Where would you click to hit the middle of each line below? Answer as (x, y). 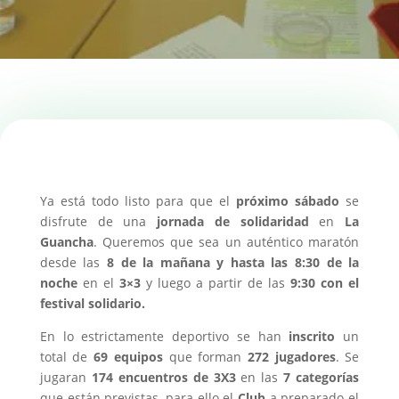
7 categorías (319, 377)
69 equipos (128, 357)
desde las (73, 262)
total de (67, 357)
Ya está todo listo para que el (138, 201)
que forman (205, 357)
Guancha (66, 242)
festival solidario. (94, 303)
